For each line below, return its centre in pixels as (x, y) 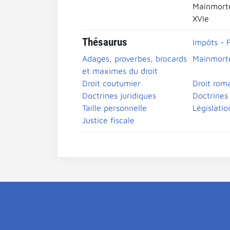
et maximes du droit (120, 71)
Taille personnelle (114, 108)
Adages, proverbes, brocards (135, 59)
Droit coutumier (111, 83)
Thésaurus (105, 42)
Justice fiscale (108, 120)
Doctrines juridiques (119, 95)
